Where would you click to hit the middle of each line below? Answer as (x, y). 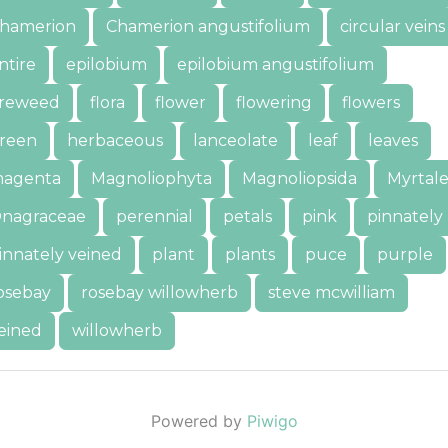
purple (405, 254)
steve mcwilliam (331, 292)
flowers (371, 102)
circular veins (392, 26)
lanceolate (235, 140)
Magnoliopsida (299, 178)
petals (247, 216)
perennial (154, 216)
